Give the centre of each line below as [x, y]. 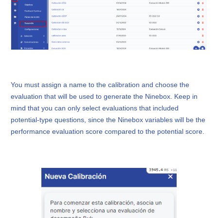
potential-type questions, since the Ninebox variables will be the [108, 120]
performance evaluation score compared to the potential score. [108, 132]
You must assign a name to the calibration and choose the [100, 85]
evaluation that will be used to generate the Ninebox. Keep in [104, 97]
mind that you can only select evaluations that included [95, 108]
